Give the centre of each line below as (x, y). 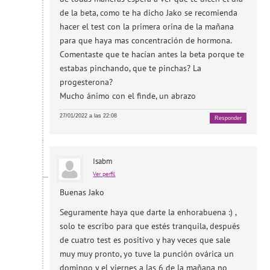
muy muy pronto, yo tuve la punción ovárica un (147, 253)
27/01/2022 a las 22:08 (89, 116)
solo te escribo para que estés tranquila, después (150, 226)
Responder (228, 118)
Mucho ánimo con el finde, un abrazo (128, 96)
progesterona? (86, 82)
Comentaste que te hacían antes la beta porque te (152, 55)
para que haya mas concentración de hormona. (146, 41)
